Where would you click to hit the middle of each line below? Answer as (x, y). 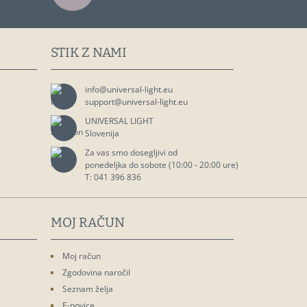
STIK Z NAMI (88, 52)
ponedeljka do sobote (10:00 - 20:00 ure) (161, 165)
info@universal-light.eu (128, 89)
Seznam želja (87, 289)
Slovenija (102, 133)
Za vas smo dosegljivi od (131, 152)
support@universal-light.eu (136, 102)
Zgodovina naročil (96, 272)
